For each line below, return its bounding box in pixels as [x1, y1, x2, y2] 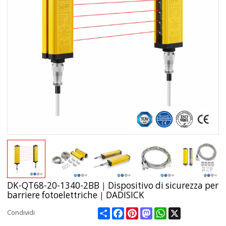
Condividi [7, 207, 35, 217]
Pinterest [138, 206, 166, 216]
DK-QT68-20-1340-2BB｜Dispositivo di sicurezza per [7, 179, 219, 191]
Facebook [124, 206, 154, 216]
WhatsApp [166, 206, 198, 216]
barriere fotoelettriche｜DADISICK [7, 189, 145, 201]
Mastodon [152, 206, 184, 216]
